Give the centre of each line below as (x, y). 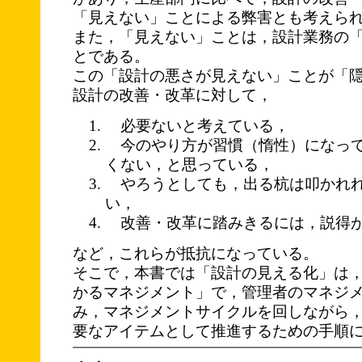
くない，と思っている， (189, 164)
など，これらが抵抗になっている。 (196, 253)
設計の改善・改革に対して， (173, 95)
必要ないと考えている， (197, 125)
